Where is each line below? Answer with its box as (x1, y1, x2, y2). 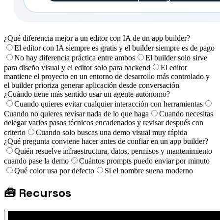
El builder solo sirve (145, 53, 207, 62)
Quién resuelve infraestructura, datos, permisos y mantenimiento (14, 146, 212, 155)
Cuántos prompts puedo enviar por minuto (79, 156, 210, 165)
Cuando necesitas (159, 109, 213, 118)
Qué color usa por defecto (14, 166, 94, 175)
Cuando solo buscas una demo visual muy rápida (36, 128, 187, 137)
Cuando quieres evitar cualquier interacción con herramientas (14, 99, 203, 108)
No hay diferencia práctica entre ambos (14, 53, 135, 62)
